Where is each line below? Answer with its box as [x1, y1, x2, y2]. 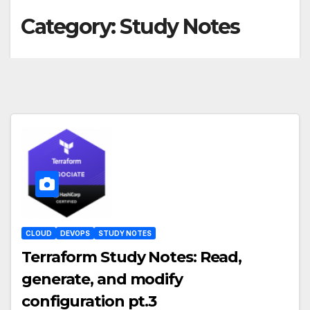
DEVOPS [60, 228, 90, 237]
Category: [21, 14, 120, 39]
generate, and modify [21, 269, 183, 289]
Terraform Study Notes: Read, [21, 247, 242, 266]
